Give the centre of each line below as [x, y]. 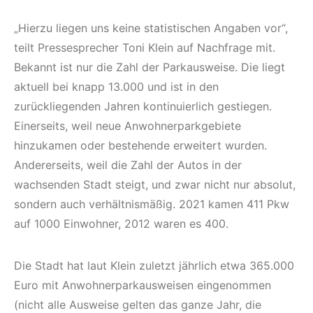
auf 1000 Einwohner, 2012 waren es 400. [121, 224]
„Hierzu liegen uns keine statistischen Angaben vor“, [151, 28]
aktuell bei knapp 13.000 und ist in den [116, 87]
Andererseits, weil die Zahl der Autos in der [128, 165]
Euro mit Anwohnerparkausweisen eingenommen [143, 285]
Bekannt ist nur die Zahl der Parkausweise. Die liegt [150, 67]
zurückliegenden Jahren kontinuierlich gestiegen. [143, 107]
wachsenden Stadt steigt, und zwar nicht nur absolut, [155, 185]
